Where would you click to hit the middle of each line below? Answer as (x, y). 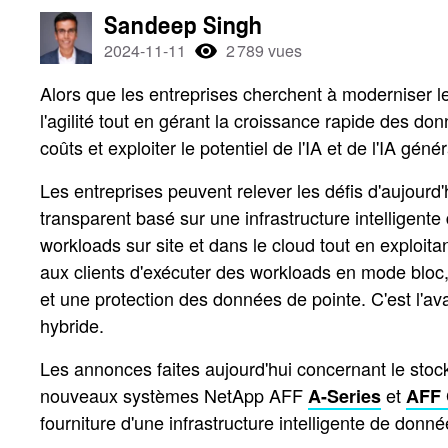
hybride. (72, 325)
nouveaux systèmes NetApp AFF (174, 395)
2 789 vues (264, 50)
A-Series (344, 396)
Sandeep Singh (183, 26)
